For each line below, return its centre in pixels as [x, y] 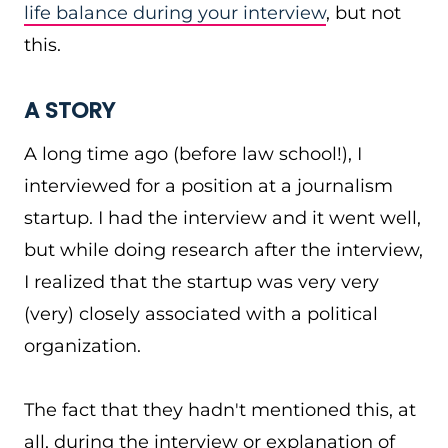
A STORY [69, 110]
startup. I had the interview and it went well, [222, 218]
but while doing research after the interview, [223, 250]
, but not [363, 13]
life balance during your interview [175, 13]
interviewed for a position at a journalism [208, 186]
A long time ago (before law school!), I [193, 154]
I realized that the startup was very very [201, 282]
